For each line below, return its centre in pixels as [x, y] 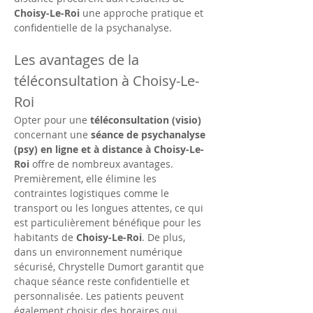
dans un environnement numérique [100, 252]
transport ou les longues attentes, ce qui [110, 208]
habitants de [45, 237]
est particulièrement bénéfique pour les [109, 223]
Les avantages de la [78, 60]
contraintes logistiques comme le [93, 193]
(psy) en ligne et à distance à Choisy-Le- [109, 149]
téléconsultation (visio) [146, 120]
